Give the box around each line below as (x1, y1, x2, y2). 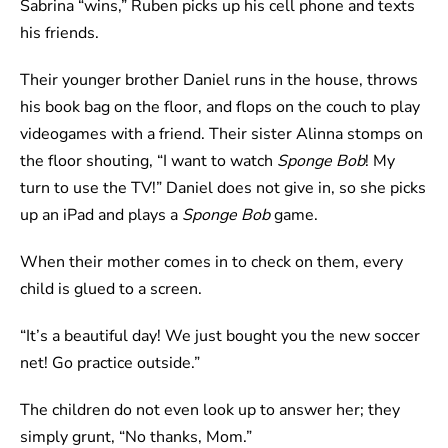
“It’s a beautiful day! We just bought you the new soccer (20, 325, 420, 348)
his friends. (20, 22, 99, 45)
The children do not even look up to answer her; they (20, 399, 400, 422)
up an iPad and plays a (20, 204, 182, 227)
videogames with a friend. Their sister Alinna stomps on (20, 123, 423, 146)
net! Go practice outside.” (20, 352, 200, 375)
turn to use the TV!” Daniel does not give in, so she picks (20, 177, 426, 200)
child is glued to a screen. (20, 278, 202, 301)
